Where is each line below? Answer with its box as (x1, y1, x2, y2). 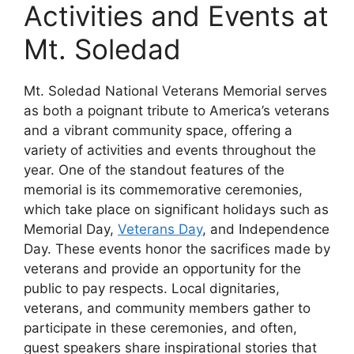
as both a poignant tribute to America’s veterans (24, 102, 330, 119)
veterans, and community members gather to (24, 299, 311, 316)
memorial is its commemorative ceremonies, (24, 181, 303, 198)
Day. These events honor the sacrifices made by (24, 240, 330, 257)
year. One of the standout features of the (24, 161, 284, 178)
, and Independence (202, 220, 330, 237)
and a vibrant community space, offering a (24, 122, 292, 138)
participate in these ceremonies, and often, (24, 319, 297, 336)
